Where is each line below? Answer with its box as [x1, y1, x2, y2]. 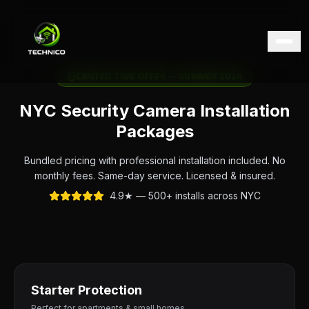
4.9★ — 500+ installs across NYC [109, 190, 261, 201]
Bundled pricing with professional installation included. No [23, 154, 286, 166]
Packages [115, 121, 194, 141]
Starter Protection [31, 283, 142, 297]
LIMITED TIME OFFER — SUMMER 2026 [76, 71, 243, 81]
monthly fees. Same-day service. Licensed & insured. [34, 170, 275, 181]
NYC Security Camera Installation [19, 101, 290, 121]
